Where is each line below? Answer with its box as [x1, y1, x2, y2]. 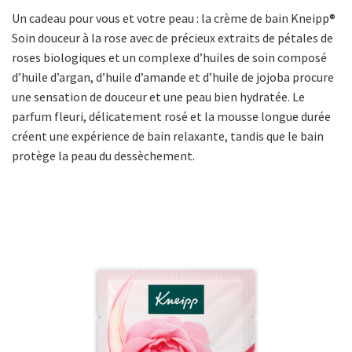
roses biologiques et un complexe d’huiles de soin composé [12, 49, 327, 66]
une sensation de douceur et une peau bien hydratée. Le [12, 89, 305, 105]
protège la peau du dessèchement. [12, 148, 195, 164]
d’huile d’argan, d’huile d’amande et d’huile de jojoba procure [12, 69, 334, 86]
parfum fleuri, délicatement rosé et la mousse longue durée [12, 108, 331, 125]
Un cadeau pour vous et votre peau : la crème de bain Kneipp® [12, 10, 335, 27]
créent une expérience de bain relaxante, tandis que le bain [12, 128, 324, 145]
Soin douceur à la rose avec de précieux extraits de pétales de [12, 30, 333, 46]
